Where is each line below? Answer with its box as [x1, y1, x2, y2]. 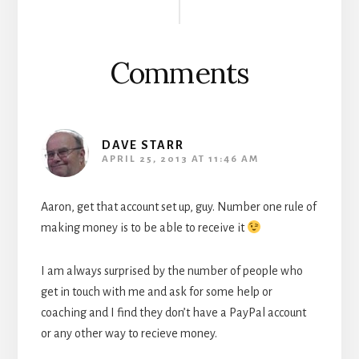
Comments [109, 54, 250, 92]
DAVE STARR [101, 139, 184, 152]
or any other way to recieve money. [40, 327, 217, 341]
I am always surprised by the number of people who [40, 264, 303, 278]
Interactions [39, 6, 192, 43]
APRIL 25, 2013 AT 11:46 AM [101, 154, 259, 165]
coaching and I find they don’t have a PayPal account [40, 306, 306, 320]
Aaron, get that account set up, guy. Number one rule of [40, 200, 317, 214]
